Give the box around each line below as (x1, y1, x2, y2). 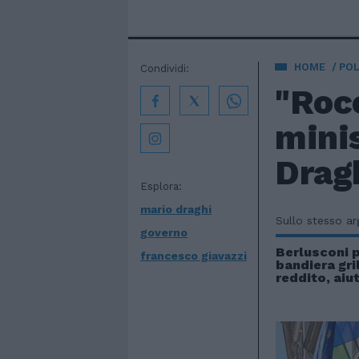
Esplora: (140, 180, 182, 192)
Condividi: (140, 63, 189, 75)
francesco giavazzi (140, 249, 247, 262)
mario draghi (140, 203, 212, 216)
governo (140, 226, 188, 239)
